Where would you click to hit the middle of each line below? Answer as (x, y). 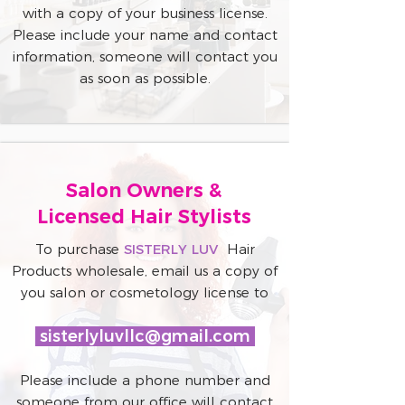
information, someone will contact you (145, 57)
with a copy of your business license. (145, 13)
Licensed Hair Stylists (144, 217)
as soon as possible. (145, 78)
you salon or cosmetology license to (145, 292)
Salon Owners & (144, 190)
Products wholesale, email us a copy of (145, 271)
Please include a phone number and (145, 380)
